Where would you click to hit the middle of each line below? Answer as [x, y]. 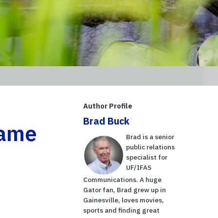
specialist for [147, 157]
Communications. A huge [123, 179]
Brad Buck [107, 121]
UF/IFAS [139, 167]
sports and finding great [122, 210]
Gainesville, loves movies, [124, 200]
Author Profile [108, 106]
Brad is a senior [150, 136]
